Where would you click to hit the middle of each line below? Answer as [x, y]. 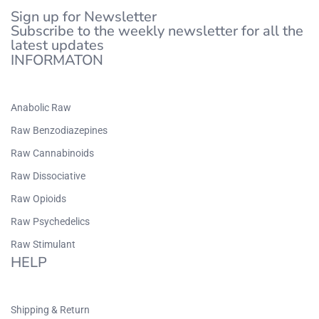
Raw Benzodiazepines [59, 130]
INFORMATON [57, 60]
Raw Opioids [38, 198]
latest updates [57, 45]
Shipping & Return [50, 309]
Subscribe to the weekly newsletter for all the [157, 31]
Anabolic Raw [41, 107]
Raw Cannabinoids [52, 153]
